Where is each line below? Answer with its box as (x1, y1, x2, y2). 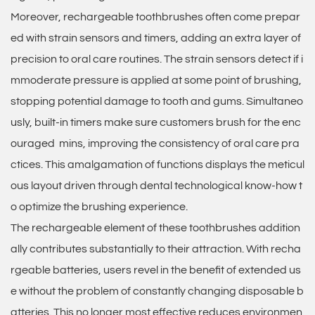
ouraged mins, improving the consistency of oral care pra (11, 138, 300, 149)
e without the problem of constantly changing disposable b (11, 285, 304, 297)
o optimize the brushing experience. (11, 201, 188, 212)
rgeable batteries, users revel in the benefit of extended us (11, 264, 301, 276)
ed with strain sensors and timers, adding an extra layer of (11, 32, 301, 44)
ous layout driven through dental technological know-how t (11, 180, 302, 191)
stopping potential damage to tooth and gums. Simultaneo (11, 96, 303, 107)
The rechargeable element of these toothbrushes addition (11, 222, 300, 233)
